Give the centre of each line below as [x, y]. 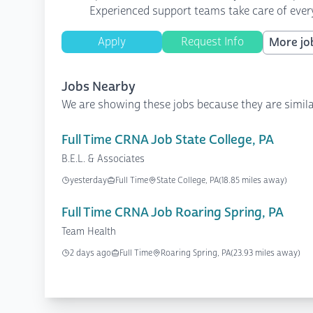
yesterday [88, 180]
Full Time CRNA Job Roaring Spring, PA [173, 212]
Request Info [212, 42]
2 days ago [90, 253]
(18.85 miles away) [253, 180]
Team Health [89, 232]
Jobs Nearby [99, 87]
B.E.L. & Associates [103, 159]
